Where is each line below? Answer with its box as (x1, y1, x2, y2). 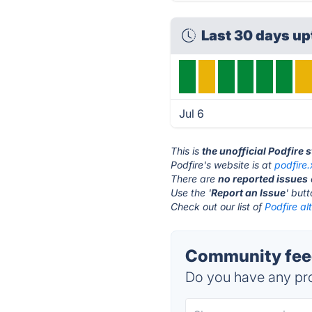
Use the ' (171, 187, 212, 198)
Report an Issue (211, 187, 286, 198)
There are (171, 173, 219, 185)
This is (171, 145, 203, 157)
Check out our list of (171, 201, 265, 212)
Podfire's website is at (171, 159, 275, 171)
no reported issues (218, 173, 309, 185)
